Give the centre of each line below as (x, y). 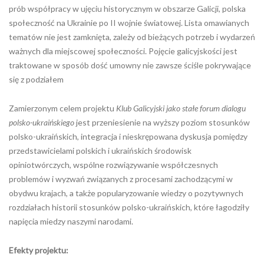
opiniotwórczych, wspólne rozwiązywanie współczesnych (113, 165)
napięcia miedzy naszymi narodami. (71, 221)
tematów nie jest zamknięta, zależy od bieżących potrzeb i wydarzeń (132, 37)
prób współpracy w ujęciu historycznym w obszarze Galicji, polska (127, 9)
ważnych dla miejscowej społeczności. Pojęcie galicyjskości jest (123, 51)
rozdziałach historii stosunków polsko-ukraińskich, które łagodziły (129, 207)
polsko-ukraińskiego (42, 122)
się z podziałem (36, 79)
